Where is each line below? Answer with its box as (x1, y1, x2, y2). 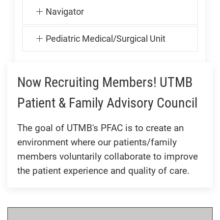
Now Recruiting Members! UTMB (17, 74, 192, 91)
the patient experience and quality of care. (17, 165, 190, 177)
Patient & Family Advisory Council (17, 95, 197, 111)
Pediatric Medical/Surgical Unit (45, 34, 165, 44)
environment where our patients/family (17, 137, 177, 148)
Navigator (45, 7, 84, 17)
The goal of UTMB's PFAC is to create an (17, 122, 184, 134)
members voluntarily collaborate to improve (17, 151, 198, 163)
